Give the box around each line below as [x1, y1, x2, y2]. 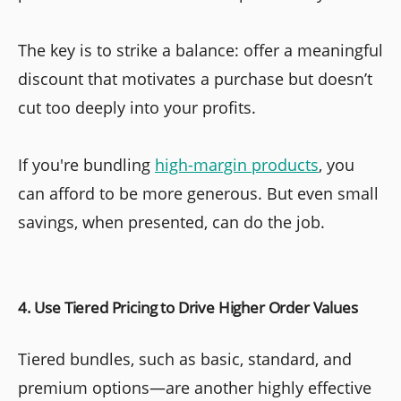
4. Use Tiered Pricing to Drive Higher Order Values [18, 296, 358, 318]
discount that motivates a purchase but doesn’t [18, 67, 372, 90]
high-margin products [155, 153, 319, 175]
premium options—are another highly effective [18, 376, 371, 398]
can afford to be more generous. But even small [18, 182, 379, 204]
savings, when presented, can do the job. [18, 210, 325, 233]
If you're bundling [18, 153, 155, 175]
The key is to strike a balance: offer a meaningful [18, 38, 383, 61]
